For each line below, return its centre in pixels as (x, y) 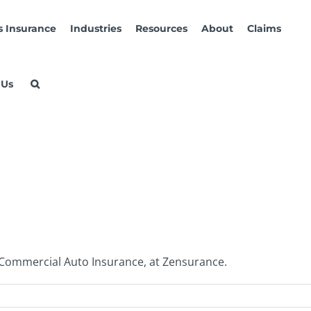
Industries (96, 28)
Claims (264, 28)
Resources (161, 28)
